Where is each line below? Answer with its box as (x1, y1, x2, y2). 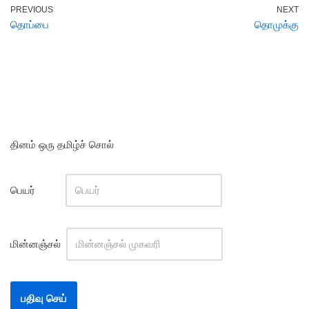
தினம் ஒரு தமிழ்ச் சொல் (10, 139, 114, 150)
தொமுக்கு (255, 19, 299, 30)
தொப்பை (10, 19, 49, 30)
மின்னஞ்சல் (10, 238, 63, 250)
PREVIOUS (10, 5, 53, 14)
